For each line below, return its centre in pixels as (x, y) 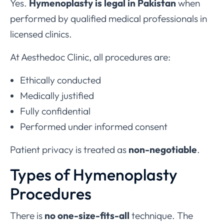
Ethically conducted (60, 80)
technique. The (161, 216)
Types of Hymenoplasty (94, 175)
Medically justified (57, 96)
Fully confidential (55, 111)
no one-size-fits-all (87, 216)
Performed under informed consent (94, 127)
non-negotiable (163, 150)
